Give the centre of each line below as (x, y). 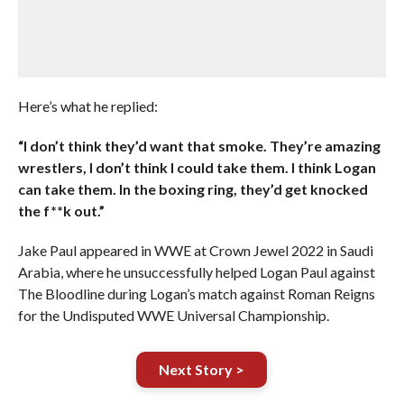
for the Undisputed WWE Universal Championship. (173, 315)
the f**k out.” (61, 211)
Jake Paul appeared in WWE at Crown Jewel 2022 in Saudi (195, 250)
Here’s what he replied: (87, 106)
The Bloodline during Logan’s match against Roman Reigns (196, 294)
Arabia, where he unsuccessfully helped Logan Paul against (196, 272)
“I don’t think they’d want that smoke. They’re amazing (199, 146)
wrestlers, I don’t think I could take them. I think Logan (197, 167)
